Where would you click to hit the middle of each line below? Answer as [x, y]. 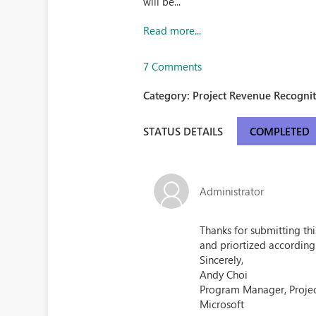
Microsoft [224, 304]
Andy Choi [224, 274]
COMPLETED [279, 131]
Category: [168, 95]
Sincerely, [222, 260]
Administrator [232, 191]
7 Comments [173, 66]
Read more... [172, 30]
